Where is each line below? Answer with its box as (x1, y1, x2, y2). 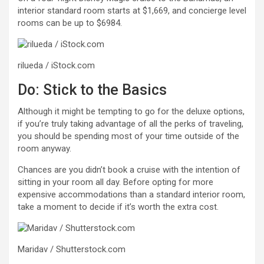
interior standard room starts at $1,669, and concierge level (18, 5, 246, 16)
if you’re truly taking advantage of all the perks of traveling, (18, 118, 243, 129)
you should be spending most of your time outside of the (18, 130, 239, 141)
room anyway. (18, 143, 71, 154)
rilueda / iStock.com (18, 60, 95, 71)
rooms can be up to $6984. (18, 17, 122, 28)
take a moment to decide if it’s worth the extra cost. (18, 201, 219, 212)
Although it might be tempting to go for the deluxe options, (18, 105, 245, 117)
